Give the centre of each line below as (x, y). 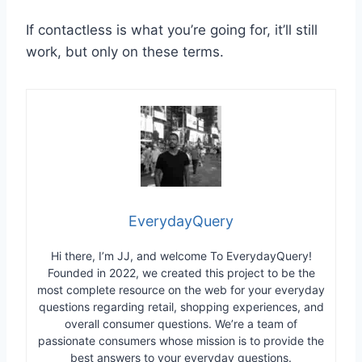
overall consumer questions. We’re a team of (181, 324)
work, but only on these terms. (125, 52)
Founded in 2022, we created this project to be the (181, 273)
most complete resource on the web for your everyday (181, 290)
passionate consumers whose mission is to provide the (181, 341)
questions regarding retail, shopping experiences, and (181, 307)
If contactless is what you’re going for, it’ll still (172, 30)
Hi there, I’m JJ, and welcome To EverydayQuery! (181, 256)
